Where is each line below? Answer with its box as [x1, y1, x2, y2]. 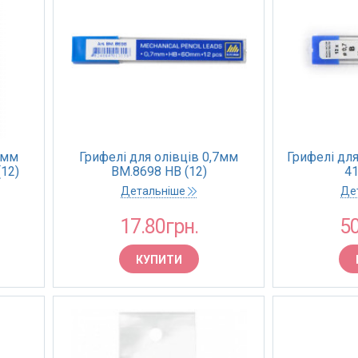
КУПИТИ [135, 253, 182, 266]
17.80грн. [119, 215, 198, 238]
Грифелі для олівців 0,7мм [79, 149, 238, 165]
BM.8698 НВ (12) [110, 164, 207, 179]
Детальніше [121, 185, 188, 197]
